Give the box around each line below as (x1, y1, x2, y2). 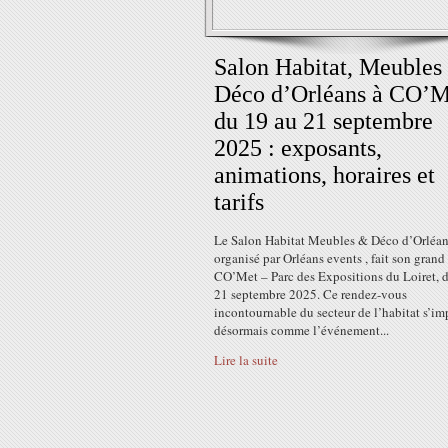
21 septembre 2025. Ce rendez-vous (214, 285, 407, 303)
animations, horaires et (214, 162, 435, 188)
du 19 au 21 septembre (214, 108, 433, 134)
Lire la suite (214, 351, 278, 369)
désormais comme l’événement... (214, 321, 389, 339)
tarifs (214, 189, 264, 215)
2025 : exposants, (214, 135, 382, 161)
